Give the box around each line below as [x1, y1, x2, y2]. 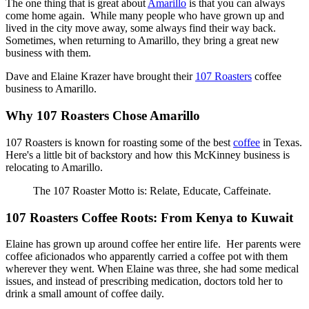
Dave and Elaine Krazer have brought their [6, 70, 195, 83]
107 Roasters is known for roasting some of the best [6, 136, 233, 148]
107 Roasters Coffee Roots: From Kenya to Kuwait [6, 210, 293, 225]
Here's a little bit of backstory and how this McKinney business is [6, 148, 290, 161]
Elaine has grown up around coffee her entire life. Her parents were [6, 238, 301, 250]
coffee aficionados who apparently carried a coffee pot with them [6, 250, 288, 263]
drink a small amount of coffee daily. [6, 288, 164, 300]
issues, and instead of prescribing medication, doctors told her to [6, 275, 283, 288]
